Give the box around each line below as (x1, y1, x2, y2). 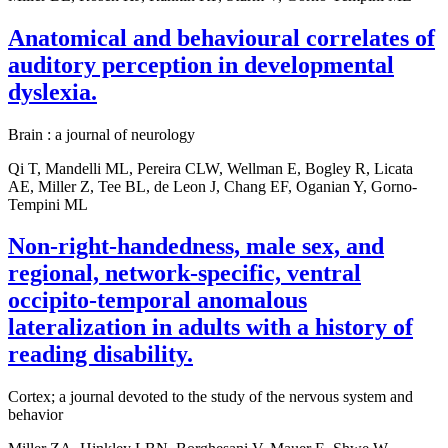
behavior (8, 406, 63, 424)
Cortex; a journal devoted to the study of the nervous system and (8, 388, 413, 406)
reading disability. (8, 341, 193, 368)
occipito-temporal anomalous (8, 287, 307, 314)
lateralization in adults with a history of (8, 314, 413, 341)
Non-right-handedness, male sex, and (8, 233, 384, 260)
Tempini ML (8, 195, 88, 213)
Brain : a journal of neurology (8, 125, 195, 143)
